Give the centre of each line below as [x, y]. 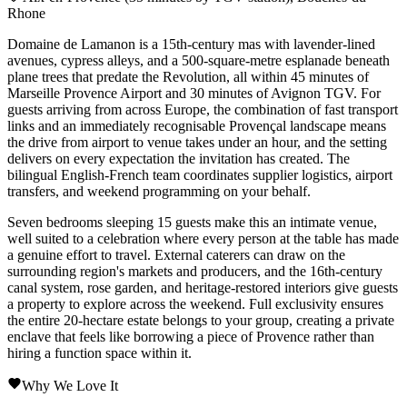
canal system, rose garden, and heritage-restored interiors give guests [203, 287]
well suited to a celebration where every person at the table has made [203, 238]
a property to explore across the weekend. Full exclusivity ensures [195, 303]
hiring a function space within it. [99, 352]
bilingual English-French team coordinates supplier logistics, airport [200, 174]
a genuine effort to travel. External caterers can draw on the [176, 254]
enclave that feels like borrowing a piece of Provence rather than [191, 336]
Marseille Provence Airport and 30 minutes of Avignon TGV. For [194, 93]
